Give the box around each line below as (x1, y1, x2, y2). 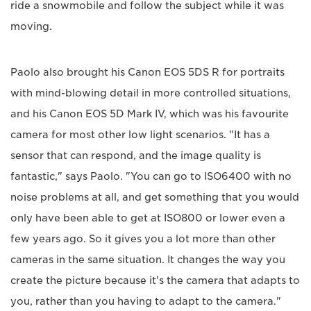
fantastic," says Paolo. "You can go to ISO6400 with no (10, 171, 292, 183)
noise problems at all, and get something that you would (10, 192, 299, 203)
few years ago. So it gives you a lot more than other (10, 233, 276, 245)
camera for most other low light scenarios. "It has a (10, 129, 270, 141)
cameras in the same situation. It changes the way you (10, 254, 285, 266)
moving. (10, 21, 52, 33)
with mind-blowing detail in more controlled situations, (10, 87, 291, 99)
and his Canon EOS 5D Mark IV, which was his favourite (10, 108, 289, 120)
